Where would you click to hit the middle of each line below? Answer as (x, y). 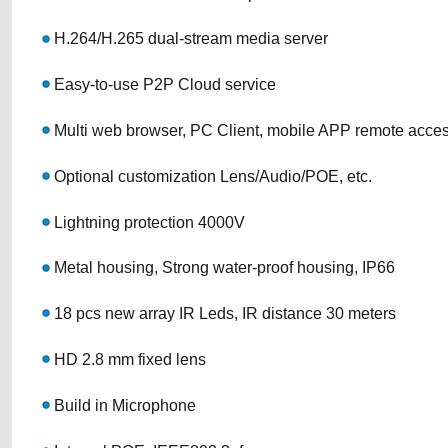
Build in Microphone (125, 405)
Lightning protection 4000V (147, 222)
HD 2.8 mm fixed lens (128, 359)
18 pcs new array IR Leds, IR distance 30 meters (223, 314)
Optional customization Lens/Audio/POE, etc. (211, 176)
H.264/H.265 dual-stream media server (189, 39)
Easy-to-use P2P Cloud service (163, 85)
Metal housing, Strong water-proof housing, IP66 (222, 268)
